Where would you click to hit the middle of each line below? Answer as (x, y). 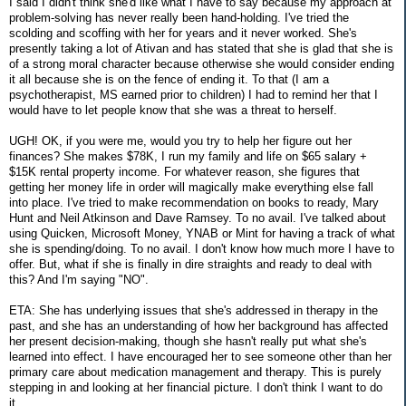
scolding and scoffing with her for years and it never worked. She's (183, 33)
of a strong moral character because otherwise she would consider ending (202, 63)
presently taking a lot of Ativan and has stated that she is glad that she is (201, 48)
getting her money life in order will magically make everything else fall (191, 187)
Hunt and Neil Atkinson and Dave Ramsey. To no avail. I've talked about (198, 217)
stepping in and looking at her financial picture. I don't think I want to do (196, 387)
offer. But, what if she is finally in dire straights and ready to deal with (190, 264)
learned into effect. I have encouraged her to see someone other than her (200, 356)
